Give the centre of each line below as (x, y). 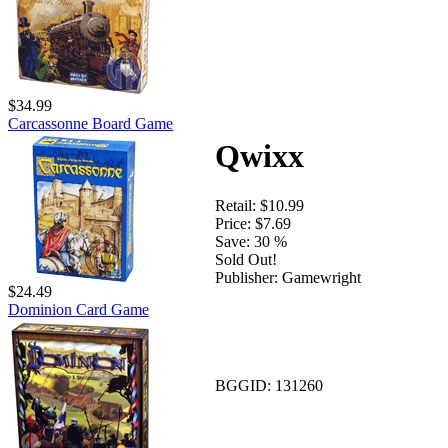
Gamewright (321, 277)
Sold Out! (246, 259)
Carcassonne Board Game (90, 123)
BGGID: (243, 385)
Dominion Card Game (78, 309)
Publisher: (246, 277)
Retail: (235, 205)
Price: (233, 223)
